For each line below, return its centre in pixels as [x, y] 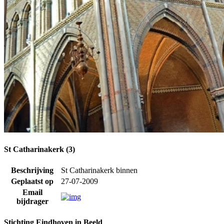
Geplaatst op [32, 181]
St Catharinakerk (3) [39, 149]
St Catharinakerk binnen [99, 170]
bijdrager [32, 201]
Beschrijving [32, 170]
